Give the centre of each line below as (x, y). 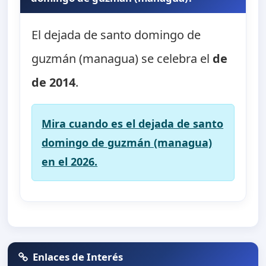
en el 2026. (70, 162)
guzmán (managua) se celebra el (122, 59)
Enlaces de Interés (78, 256)
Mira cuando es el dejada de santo (133, 124)
